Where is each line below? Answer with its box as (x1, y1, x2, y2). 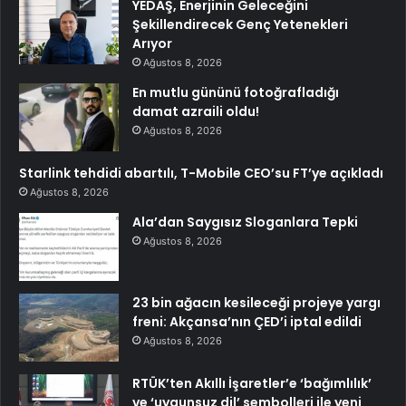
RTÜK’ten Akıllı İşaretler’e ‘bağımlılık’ (132, 373, 372, 392)
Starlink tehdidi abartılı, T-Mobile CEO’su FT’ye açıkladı (19, 163, 383, 182)
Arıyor (132, 34, 172, 53)
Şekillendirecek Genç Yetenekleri (132, 14, 348, 34)
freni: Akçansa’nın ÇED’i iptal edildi (132, 312, 362, 331)
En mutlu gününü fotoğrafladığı (132, 82, 339, 101)
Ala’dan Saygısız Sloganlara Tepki (132, 212, 358, 231)
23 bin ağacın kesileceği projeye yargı (132, 293, 381, 312)
